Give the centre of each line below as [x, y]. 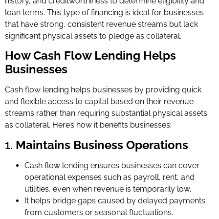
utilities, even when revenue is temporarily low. [108, 189]
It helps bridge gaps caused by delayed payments [115, 200]
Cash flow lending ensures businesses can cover [112, 165]
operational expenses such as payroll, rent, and [109, 177]
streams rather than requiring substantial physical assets [106, 113]
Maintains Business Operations [102, 145]
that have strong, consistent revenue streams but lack [101, 24]
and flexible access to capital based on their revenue [99, 102]
